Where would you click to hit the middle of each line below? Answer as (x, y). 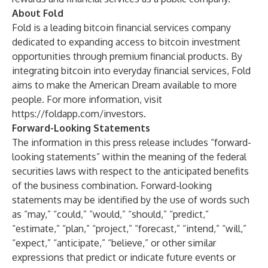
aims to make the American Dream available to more (124, 85)
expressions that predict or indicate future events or (124, 257)
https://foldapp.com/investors (78, 114)
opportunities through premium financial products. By (127, 56)
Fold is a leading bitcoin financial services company (121, 28)
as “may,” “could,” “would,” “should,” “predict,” (110, 214)
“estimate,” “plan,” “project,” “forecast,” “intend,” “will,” (129, 229)
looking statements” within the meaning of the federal (129, 157)
